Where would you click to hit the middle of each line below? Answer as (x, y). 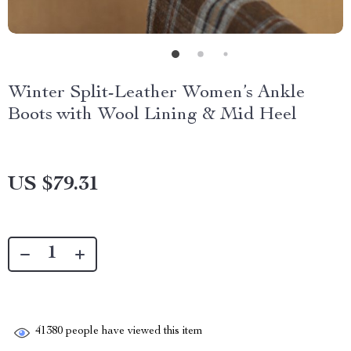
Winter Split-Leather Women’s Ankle (156, 93)
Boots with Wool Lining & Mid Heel (152, 115)
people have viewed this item (133, 332)
